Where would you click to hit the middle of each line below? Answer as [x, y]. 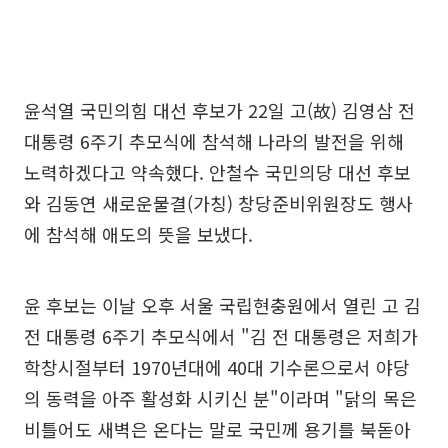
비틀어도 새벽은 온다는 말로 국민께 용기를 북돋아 [217, 428]
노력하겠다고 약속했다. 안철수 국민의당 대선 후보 [217, 171]
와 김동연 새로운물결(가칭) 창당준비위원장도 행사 [218, 202]
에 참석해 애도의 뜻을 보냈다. [138, 233]
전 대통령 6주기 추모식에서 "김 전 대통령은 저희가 [221, 335]
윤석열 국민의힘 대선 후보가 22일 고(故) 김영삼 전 [219, 109]
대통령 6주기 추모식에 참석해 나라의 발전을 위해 [214, 140]
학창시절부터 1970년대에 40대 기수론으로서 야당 [217, 366]
